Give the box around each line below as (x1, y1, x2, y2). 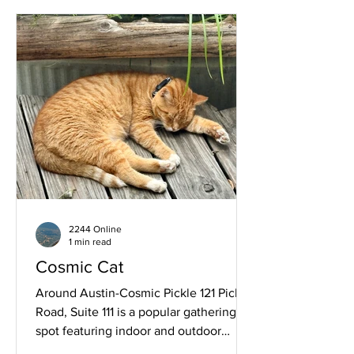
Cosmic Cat (36, 257, 123, 276)
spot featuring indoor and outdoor (36, 323, 221, 337)
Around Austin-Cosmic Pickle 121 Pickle (36, 285, 251, 299)
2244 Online (69, 223, 122, 235)
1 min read (69, 236, 111, 248)
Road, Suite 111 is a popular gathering (36, 304, 236, 318)
